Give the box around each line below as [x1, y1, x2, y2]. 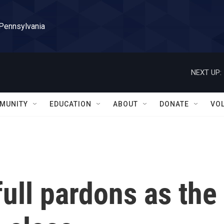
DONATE [159, 100, 189, 108]
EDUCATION [49, 100, 91, 108]
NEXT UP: [191, 67, 221, 77]
